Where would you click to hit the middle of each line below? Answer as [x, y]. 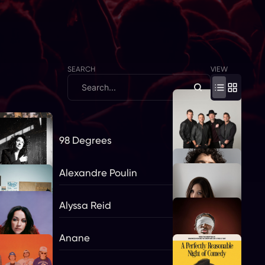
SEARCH [82, 69]
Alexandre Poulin [98, 173]
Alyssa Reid [85, 205]
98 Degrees [86, 140]
